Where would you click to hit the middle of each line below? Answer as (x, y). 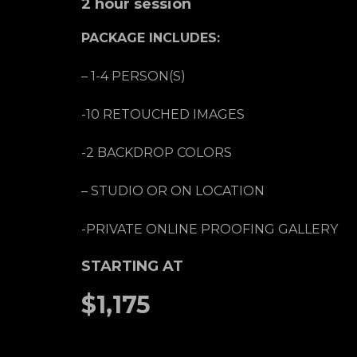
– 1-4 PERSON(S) (133, 76)
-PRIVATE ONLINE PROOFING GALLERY (210, 229)
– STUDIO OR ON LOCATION (173, 191)
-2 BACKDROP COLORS (157, 153)
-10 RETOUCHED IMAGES (163, 114)
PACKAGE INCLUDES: (151, 38)
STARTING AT (132, 266)
